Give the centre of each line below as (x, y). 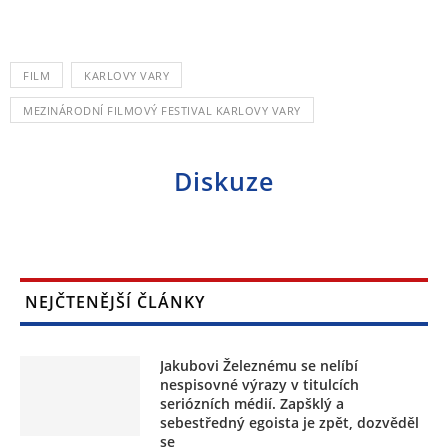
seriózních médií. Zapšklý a (252, 404)
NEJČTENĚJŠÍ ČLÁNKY (115, 302)
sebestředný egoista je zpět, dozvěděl (289, 423)
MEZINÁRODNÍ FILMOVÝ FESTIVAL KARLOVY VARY (162, 111)
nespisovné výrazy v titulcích (259, 385)
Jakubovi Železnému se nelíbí (259, 366)
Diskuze (224, 181)
